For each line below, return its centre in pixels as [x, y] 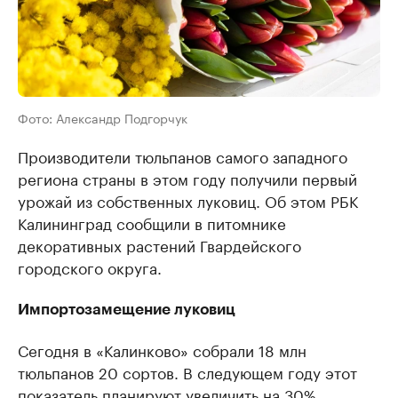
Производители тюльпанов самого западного [183, 155]
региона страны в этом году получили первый [187, 178]
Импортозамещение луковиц [127, 310]
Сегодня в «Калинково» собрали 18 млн [162, 349]
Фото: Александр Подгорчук [103, 117]
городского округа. [90, 267]
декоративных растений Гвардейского [159, 244]
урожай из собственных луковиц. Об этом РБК [188, 200]
